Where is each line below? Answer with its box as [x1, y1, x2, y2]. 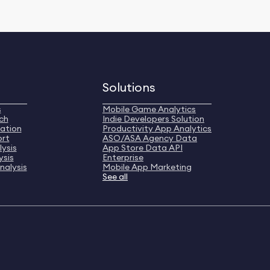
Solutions [102, 80, 155, 95]
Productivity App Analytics [102, 123, 212, 134]
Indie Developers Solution [102, 113, 204, 124]
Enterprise [102, 152, 143, 163]
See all [102, 171, 128, 182]
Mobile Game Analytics [102, 104, 196, 115]
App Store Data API [102, 142, 183, 153]
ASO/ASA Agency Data [102, 133, 197, 143]
